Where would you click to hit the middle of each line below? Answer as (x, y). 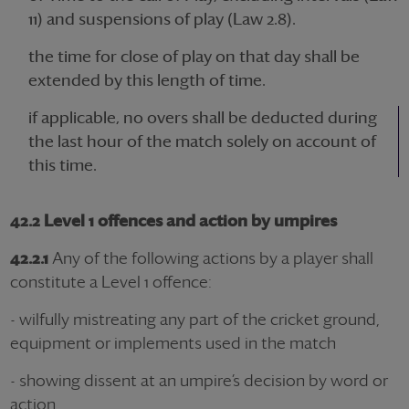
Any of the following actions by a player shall (211, 258)
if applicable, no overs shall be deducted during (203, 117)
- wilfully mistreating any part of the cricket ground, (195, 319)
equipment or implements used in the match (173, 343)
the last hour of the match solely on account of (202, 141)
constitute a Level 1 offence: (111, 282)
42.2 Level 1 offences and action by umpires (173, 220)
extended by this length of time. (147, 80)
